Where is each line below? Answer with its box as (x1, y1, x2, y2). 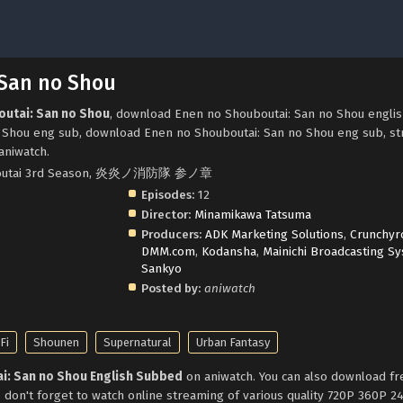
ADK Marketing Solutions (204, 226, 344, 242)
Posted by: (140, 280, 201, 296)
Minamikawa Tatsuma (193, 206, 311, 222)
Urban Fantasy (196, 335, 270, 349)
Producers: (140, 226, 201, 242)
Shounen (33, 335, 79, 349)
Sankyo (140, 260, 182, 276)
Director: (140, 206, 191, 222)
